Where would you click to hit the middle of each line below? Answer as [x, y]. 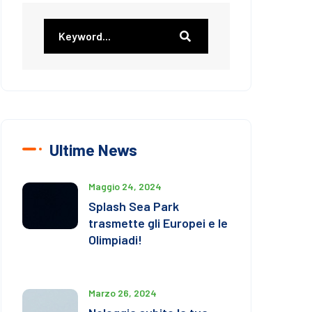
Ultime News [93, 149]
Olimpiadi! [115, 239]
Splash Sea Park [134, 206]
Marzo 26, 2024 [123, 292]
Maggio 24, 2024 [125, 186]
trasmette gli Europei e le [158, 223]
